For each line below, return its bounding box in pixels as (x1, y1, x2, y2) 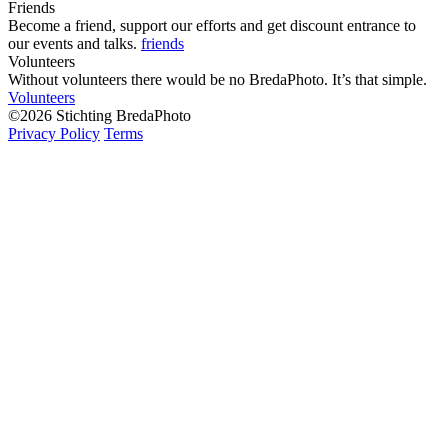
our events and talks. (8, 35, 141, 53)
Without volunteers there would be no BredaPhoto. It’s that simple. (8, 71, 427, 89)
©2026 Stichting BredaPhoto (8, 107, 191, 125)
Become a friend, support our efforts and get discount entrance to (8, 17, 416, 35)
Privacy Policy (8, 125, 100, 143)
